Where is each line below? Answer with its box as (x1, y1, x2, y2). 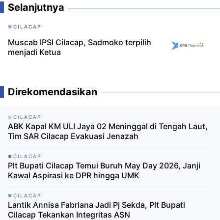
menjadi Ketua (8, 47, 61, 57)
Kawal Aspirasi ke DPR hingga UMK (8, 170, 139, 180)
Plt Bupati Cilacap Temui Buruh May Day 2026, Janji (8, 160, 200, 170)
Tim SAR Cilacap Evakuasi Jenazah (8, 131, 138, 141)
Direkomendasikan (8, 85, 97, 98)
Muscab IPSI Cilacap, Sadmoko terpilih (8, 37, 151, 47)
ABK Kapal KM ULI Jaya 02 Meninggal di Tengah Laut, (8, 121, 208, 131)
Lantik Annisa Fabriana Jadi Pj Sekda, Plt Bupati (8, 199, 185, 210)
